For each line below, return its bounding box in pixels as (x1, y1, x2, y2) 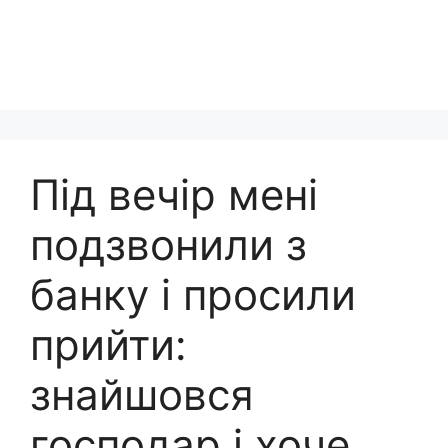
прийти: (30, 319, 187, 370)
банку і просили (30, 269, 356, 320)
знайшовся (30, 369, 254, 420)
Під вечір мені (30, 169, 318, 220)
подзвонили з (30, 219, 307, 270)
